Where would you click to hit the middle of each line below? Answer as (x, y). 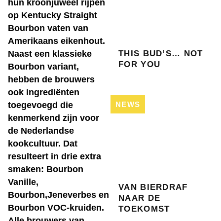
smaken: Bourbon (46, 169)
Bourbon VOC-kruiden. (56, 208)
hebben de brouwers (51, 79)
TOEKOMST (144, 209)
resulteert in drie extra (55, 156)
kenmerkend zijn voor (54, 118)
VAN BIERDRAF (153, 187)
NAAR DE (140, 198)
